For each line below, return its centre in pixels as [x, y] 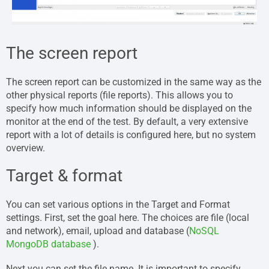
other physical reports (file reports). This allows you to [119, 95]
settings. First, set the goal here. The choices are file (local [128, 218]
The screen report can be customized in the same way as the [134, 82]
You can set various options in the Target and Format [118, 205]
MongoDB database [50, 244]
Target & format [64, 175]
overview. [26, 148]
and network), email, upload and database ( [98, 231]
